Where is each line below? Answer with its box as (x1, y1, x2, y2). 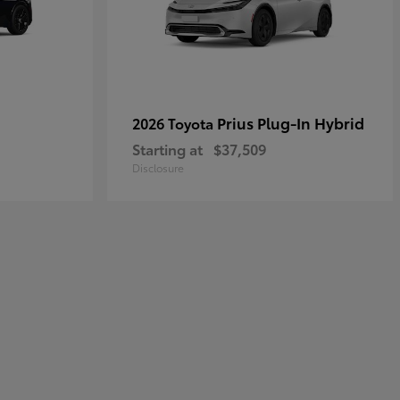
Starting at (132, 138, 203, 159)
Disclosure (132, 160, 184, 175)
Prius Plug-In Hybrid (217, 112, 364, 133)
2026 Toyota (132, 112, 217, 133)
